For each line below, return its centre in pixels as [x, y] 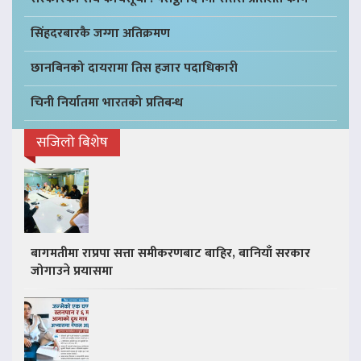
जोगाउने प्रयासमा [72, 272]
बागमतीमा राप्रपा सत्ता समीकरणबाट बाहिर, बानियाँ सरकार [170, 254]
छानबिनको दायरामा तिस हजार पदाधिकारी [134, 68]
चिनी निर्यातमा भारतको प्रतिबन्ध [107, 103]
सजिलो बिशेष [72, 143]
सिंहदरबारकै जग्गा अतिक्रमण [100, 34]
